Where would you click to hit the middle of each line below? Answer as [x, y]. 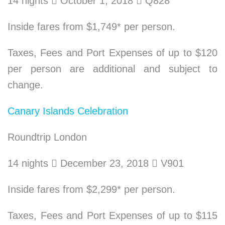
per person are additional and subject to [113, 69]
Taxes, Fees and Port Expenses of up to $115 [113, 215]
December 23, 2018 [104, 163]
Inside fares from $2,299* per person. [91, 189]
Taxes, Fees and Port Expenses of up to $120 [113, 53]
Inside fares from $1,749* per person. [91, 27]
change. [25, 85]
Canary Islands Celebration [68, 111]
